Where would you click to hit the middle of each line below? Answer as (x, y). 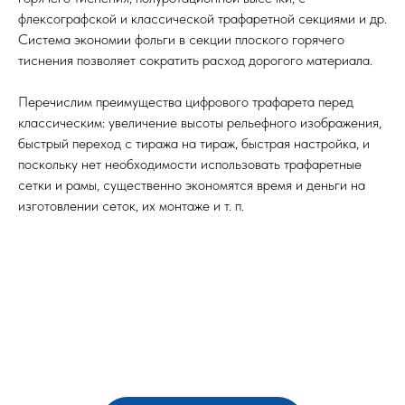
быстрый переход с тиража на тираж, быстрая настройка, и (194, 144)
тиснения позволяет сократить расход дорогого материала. (195, 61)
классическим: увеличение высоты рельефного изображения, (200, 123)
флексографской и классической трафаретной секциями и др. (202, 19)
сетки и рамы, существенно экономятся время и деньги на (192, 185)
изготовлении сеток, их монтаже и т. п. (131, 206)
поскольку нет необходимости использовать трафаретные (190, 165)
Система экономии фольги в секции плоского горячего (181, 40)
